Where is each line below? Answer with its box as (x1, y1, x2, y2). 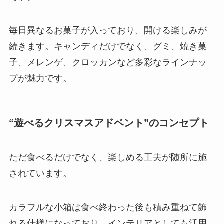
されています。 (8, 168, 72, 179)
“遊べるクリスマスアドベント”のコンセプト (8, 117, 209, 128)
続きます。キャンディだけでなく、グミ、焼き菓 (8, 41, 207, 52)
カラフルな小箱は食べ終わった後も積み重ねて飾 (8, 202, 207, 212)
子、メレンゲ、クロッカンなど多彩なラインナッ (8, 57, 207, 68)
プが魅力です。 (8, 73, 72, 84)
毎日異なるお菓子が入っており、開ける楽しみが (8, 25, 207, 36)
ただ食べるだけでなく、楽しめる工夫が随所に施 (8, 152, 207, 163)
